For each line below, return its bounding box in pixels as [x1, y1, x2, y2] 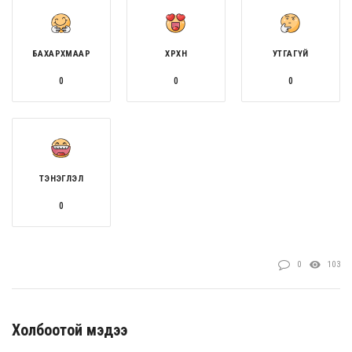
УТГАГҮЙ [273, 48, 309, 59]
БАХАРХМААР [31, 48, 90, 59]
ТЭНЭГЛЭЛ [38, 173, 84, 184]
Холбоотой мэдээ [12, 320, 127, 339]
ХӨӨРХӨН [164, 48, 188, 59]
